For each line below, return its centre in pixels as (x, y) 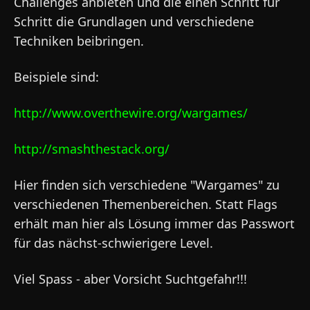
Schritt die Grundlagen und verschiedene (134, 21)
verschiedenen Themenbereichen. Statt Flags (146, 204)
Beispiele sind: (56, 77)
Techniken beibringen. (79, 41)
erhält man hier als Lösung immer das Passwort (154, 224)
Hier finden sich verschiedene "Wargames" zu (147, 185)
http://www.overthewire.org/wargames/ (131, 113)
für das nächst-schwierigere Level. (113, 243)
